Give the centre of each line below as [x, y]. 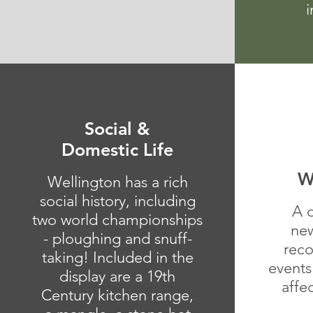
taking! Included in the [117, 257]
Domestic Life [117, 150]
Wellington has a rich [117, 182]
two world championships [117, 220]
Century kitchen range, [117, 295]
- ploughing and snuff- [117, 239]
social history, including [117, 201]
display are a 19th [117, 276]
